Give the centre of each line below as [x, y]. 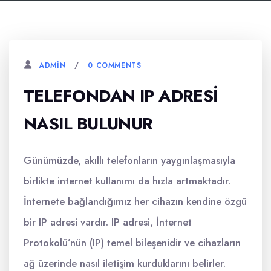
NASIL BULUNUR [88, 124]
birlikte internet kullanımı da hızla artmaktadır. [127, 181]
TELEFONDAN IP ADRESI [121, 96]
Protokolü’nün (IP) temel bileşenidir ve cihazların [132, 243]
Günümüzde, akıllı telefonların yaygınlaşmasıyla [129, 160]
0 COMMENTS [115, 65]
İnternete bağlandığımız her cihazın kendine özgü [135, 201]
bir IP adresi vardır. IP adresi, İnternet [108, 222]
